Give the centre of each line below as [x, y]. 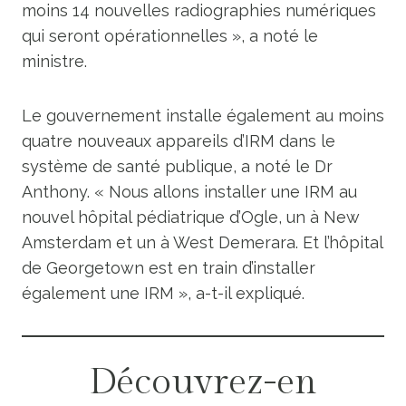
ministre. [54, 61]
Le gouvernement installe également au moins [203, 116]
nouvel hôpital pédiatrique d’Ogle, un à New [191, 217]
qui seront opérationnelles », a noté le [170, 36]
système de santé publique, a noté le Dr [177, 166]
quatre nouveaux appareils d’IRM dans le [179, 141]
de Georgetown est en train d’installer [169, 268]
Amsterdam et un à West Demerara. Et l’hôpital [202, 242]
